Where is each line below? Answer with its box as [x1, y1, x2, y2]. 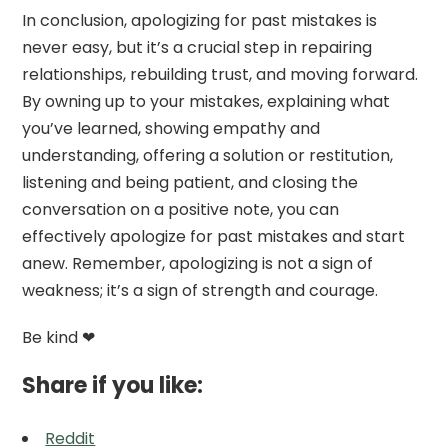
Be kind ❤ [22, 325, 96, 349]
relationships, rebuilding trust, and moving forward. [22, 62, 419, 86]
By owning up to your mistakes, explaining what [22, 89, 391, 113]
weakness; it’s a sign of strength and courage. [22, 278, 379, 302]
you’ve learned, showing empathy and [22, 116, 321, 140]
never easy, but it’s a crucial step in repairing [22, 35, 373, 59]
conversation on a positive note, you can [22, 197, 340, 221]
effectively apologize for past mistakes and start [22, 224, 406, 248]
